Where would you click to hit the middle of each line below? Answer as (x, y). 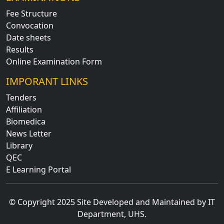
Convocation (30, 25)
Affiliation (24, 109)
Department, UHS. (112, 214)
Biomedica (26, 121)
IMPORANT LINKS (47, 81)
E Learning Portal (38, 169)
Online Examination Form (54, 61)
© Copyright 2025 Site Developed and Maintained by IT (112, 202)
